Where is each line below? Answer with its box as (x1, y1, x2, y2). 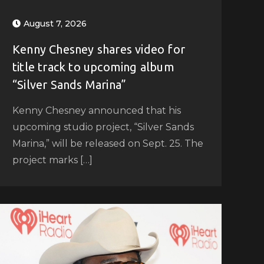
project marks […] (12, 154, 93, 166)
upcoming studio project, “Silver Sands (12, 121, 194, 133)
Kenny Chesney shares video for (12, 42, 185, 56)
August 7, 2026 (23, 18, 87, 29)
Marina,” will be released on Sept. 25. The (12, 137, 203, 149)
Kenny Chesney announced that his (12, 104, 181, 116)
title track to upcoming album (12, 60, 174, 74)
